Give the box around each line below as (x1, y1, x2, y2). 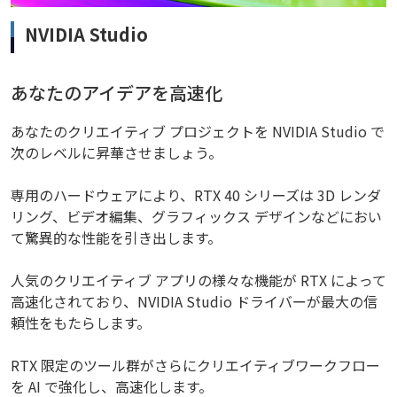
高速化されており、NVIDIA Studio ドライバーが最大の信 (11, 291, 378, 313)
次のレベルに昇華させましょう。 (11, 142, 222, 164)
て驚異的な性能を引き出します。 (11, 227, 222, 249)
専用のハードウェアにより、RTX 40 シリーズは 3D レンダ (11, 184, 381, 206)
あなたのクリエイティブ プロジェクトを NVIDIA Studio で (11, 121, 385, 143)
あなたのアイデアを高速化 (11, 80, 222, 106)
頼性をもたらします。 (11, 312, 151, 334)
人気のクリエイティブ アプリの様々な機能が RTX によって (11, 269, 386, 292)
